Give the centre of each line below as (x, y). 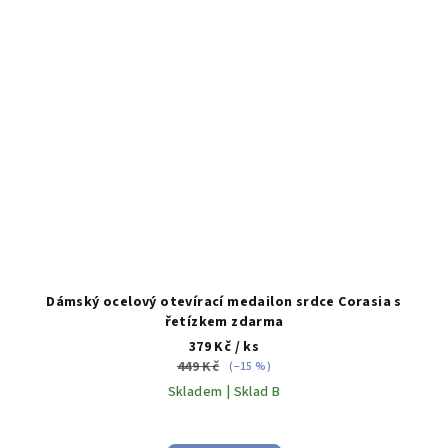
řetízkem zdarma (224, 322)
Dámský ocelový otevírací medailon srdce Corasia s (224, 302)
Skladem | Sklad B (224, 392)
